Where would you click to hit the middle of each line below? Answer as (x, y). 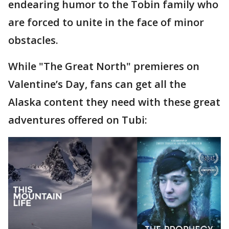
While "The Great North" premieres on (104, 66)
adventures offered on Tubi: (79, 120)
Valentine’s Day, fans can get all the (97, 84)
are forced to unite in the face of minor (106, 22)
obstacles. (35, 40)
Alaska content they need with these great (114, 102)
